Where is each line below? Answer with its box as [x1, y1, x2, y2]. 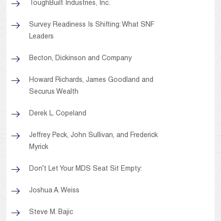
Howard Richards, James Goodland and [29, 77, 154, 84]
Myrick [29, 144, 49, 151]
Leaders [29, 34, 54, 41]
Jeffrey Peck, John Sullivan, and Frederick [29, 132, 158, 140]
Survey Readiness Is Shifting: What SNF [29, 22, 155, 29]
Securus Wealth [29, 89, 79, 96]
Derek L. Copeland [29, 110, 87, 118]
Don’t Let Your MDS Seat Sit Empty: [29, 166, 143, 173]
